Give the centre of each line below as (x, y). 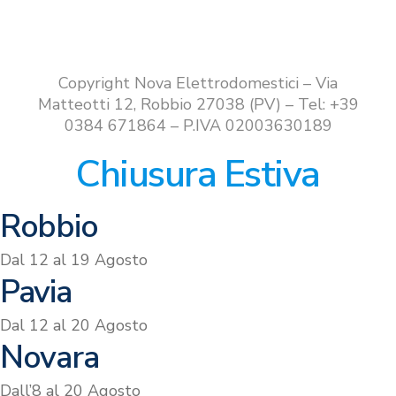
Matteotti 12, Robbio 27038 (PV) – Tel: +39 (198, 104)
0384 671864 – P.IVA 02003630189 (198, 126)
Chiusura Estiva (198, 175)
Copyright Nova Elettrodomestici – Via (198, 83)
